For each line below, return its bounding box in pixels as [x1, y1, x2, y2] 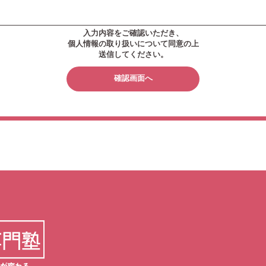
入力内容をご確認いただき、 [83, 28, 183, 37]
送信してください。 [98, 50, 168, 59]
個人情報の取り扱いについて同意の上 [67, 39, 199, 48]
